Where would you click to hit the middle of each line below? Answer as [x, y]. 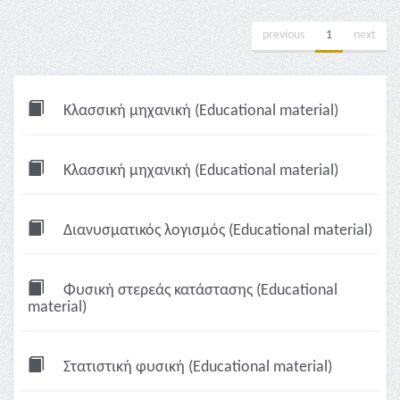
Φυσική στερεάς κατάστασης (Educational [199, 291]
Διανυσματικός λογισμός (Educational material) [216, 231]
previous [283, 35]
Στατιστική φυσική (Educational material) [196, 367]
